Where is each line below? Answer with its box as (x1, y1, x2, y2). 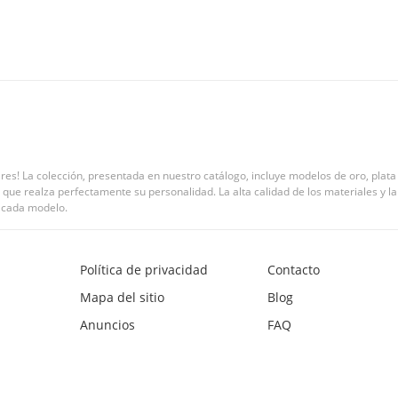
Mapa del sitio (80, 289, 164, 306)
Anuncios (80, 316, 135, 333)
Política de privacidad (80, 261, 208, 278)
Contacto (267, 261, 321, 278)
